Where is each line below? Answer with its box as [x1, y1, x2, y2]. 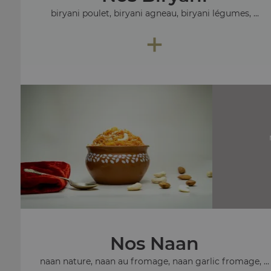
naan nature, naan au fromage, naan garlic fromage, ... [40, 255, 270, 267]
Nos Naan [110, 232, 200, 255]
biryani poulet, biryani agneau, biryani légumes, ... [50, 7, 259, 19]
